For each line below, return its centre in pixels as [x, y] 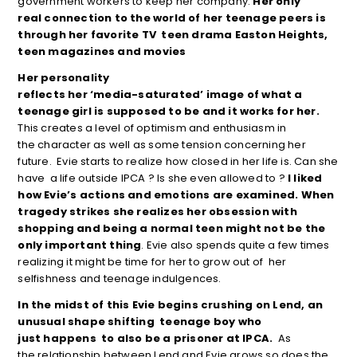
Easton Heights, [281, 35]
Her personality [64, 78]
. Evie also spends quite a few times [235, 245]
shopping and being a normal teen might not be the [172, 229]
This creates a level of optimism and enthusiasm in [152, 128]
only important [63, 245]
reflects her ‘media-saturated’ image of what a [160, 95]
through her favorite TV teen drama [126, 35]
